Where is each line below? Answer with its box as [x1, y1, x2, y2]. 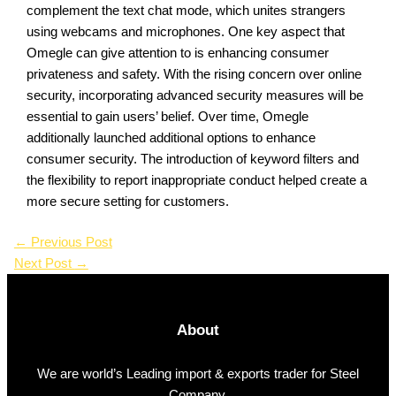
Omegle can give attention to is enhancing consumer [27, 45, 330, 60]
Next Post [13, 255, 75, 270]
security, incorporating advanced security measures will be [27, 88, 364, 103]
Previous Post [27, 234, 112, 249]
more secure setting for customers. [27, 194, 230, 209]
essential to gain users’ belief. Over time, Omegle [27, 109, 309, 124]
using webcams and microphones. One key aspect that [27, 24, 346, 39]
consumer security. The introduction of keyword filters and [27, 151, 360, 166]
